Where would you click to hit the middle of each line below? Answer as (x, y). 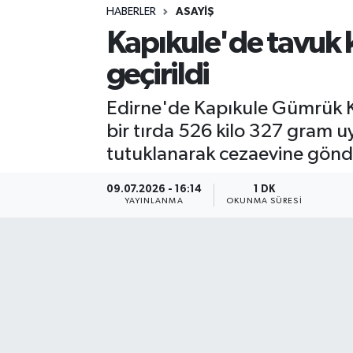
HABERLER (131, 12)
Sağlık (63, 28)
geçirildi (158, 74)
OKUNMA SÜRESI (264, 201)
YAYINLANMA (154, 201)
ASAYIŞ (195, 12)
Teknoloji (72, 108)
